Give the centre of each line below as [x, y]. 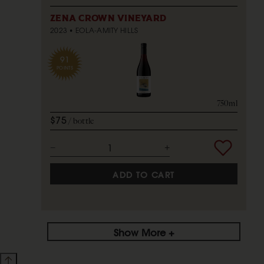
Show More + [144, 233]
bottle [83, 121]
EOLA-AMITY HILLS [107, 30]
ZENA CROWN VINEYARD [108, 18]
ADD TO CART [144, 175]
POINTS [65, 67]
